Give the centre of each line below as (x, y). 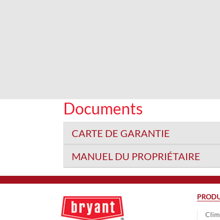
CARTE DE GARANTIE (121, 133)
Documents (103, 108)
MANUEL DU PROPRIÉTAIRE (136, 156)
